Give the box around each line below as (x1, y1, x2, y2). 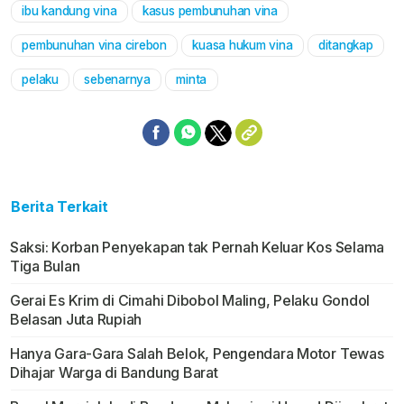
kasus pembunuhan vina (142, 4, 278, 19)
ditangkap (317, 38, 373, 53)
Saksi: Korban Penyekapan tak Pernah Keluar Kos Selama (9, 238, 385, 257)
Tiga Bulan (9, 257, 80, 276)
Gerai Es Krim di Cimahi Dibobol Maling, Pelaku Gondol (9, 291, 371, 310)
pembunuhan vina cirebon (22, 38, 167, 53)
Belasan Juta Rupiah (9, 310, 142, 329)
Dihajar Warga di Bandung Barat (9, 363, 218, 382)
